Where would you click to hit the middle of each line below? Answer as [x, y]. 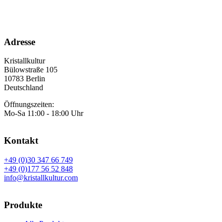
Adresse [20, 42]
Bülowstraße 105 [31, 70]
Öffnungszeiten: [29, 105]
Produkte [23, 205]
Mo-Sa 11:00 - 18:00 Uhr [44, 113]
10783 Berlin [25, 79]
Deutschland [24, 88]
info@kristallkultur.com [41, 177]
